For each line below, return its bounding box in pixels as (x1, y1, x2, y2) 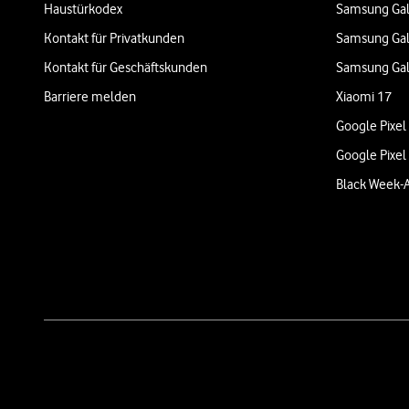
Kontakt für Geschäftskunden (44, 59, 207, 76)
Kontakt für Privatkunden (44, 30, 184, 47)
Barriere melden (44, 89, 136, 105)
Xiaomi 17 (336, 89, 392, 105)
